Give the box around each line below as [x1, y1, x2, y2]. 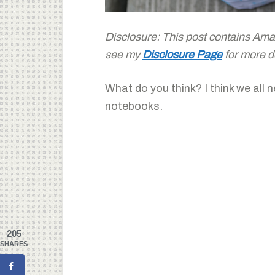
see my [105, 48, 142, 61]
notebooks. [105, 100, 163, 113]
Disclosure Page [142, 48, 222, 61]
